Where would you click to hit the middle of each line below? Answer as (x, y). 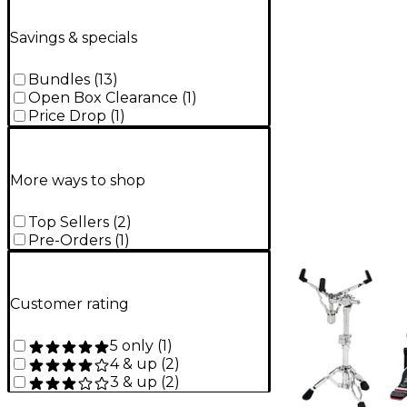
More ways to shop (78, 180)
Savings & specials (74, 38)
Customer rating (69, 304)
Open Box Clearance (103, 98)
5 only (132, 345)
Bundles (59, 80)
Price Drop (67, 116)
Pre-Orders (69, 240)
